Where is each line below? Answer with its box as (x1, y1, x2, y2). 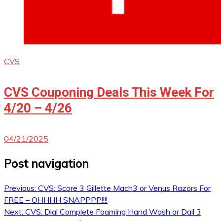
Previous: (4, 183, 36, 193)
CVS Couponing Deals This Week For (4, 84, 214, 100)
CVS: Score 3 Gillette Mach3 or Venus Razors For (38, 183, 211, 193)
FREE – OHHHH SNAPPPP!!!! (4, 195, 108, 205)
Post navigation (4, 156, 89, 171)
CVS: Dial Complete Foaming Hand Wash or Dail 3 (25, 207, 201, 217)
